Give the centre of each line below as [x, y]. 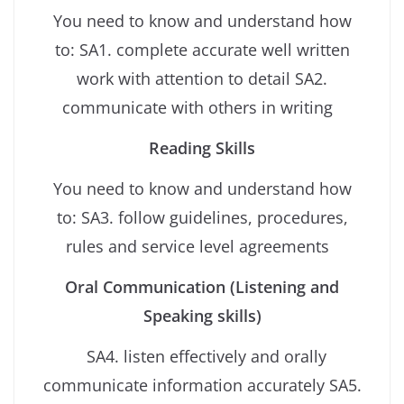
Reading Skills [202, 148]
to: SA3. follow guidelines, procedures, [202, 218]
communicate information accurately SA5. [202, 386]
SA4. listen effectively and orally [204, 357]
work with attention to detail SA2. [202, 79]
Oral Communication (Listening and [202, 287]
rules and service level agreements [202, 247]
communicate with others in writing [202, 108]
